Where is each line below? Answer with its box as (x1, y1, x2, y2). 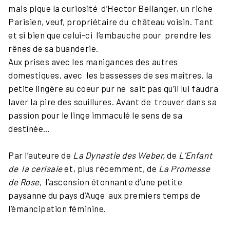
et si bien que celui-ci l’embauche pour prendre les (8, 30, 212, 41)
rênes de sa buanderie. (8, 43, 99, 54)
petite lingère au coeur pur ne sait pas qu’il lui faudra (8, 83, 219, 94)
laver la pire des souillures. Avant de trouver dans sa (8, 97, 217, 107)
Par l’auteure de (8, 150, 71, 161)
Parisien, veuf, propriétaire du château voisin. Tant (8, 16, 214, 27)
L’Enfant (178, 150, 213, 161)
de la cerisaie (8, 163, 63, 174)
